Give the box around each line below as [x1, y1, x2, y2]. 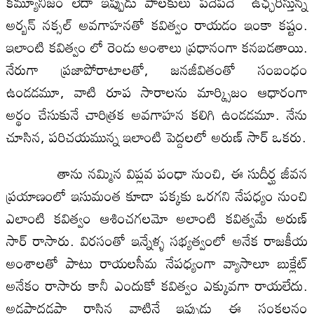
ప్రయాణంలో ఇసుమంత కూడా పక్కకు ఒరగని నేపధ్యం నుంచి [6, 181, 308, 210]
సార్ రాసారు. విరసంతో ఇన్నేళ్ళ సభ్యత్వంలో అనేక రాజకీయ [6, 226, 308, 254]
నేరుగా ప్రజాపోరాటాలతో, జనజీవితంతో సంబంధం [6, 55, 308, 83]
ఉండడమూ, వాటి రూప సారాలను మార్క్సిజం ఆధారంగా [6, 77, 308, 106]
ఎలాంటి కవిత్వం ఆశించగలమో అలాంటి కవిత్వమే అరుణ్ [6, 203, 308, 232]
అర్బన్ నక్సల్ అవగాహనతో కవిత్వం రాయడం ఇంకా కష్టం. [6, 10, 308, 39]
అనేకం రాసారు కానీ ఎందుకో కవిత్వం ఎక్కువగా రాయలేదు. [6, 271, 308, 299]
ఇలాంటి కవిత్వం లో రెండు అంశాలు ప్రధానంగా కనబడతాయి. [6, 32, 308, 61]
